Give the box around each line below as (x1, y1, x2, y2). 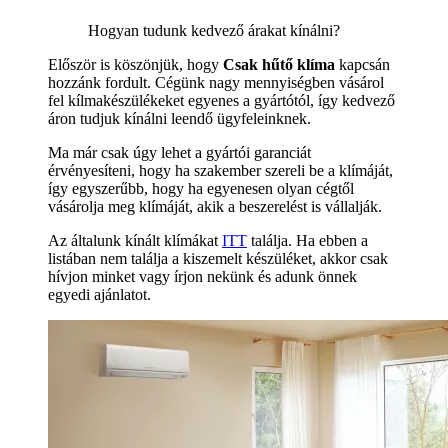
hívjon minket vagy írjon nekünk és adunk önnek (48, 268, 357, 286)
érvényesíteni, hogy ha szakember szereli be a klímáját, (48, 162, 393, 180)
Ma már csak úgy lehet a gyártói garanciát (48, 144, 311, 162)
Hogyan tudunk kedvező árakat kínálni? (88, 22, 340, 40)
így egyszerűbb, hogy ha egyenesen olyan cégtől (48, 180, 354, 198)
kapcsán (335, 56, 390, 74)
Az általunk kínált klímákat (48, 232, 222, 250)
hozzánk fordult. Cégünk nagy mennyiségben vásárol (48, 74, 384, 92)
